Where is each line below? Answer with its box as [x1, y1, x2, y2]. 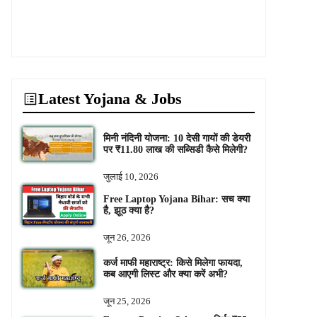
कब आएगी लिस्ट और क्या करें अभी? [103, 268, 228, 279]
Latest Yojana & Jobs [38, 90, 182, 108]
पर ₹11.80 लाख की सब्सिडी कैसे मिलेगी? [103, 144, 248, 155]
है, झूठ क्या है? [103, 205, 154, 217]
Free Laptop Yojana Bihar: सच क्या [103, 194, 250, 205]
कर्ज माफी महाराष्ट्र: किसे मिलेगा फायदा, [103, 257, 243, 268]
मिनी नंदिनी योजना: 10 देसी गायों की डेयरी [103, 132, 250, 144]
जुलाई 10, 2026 [103, 171, 158, 182]
